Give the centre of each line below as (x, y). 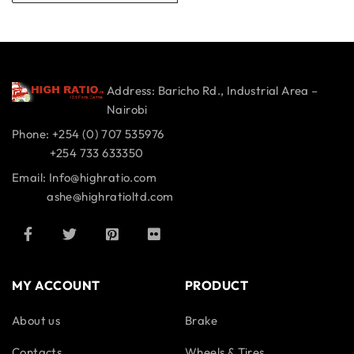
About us (36, 320)
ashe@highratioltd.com (93, 196)
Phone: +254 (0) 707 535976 (88, 134)
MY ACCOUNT (56, 285)
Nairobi (127, 109)
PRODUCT (217, 285)
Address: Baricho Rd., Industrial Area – (213, 90)
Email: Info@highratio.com (84, 177)
